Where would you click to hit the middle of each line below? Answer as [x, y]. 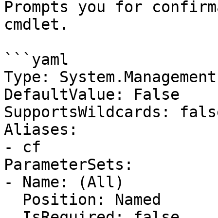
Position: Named [13, 200]
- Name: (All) [64, 182]
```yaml [36, 59]
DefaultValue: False [92, 94]
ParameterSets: [69, 164]
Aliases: [41, 129]
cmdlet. [36, 24]
